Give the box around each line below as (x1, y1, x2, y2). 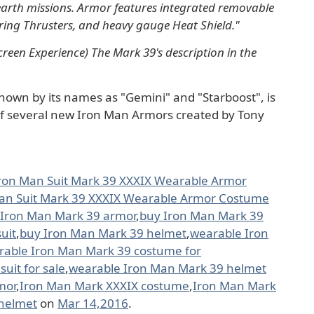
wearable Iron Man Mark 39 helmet (69, 259, 266, 276)
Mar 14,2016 (57, 294, 128, 311)
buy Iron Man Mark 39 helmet (20, 224, 186, 241)
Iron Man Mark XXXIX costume (20, 277, 189, 294)
